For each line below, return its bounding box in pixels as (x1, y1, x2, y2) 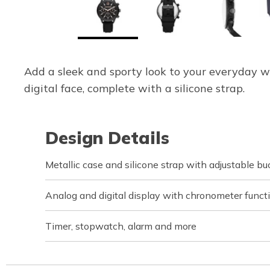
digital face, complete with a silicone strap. (24, 81, 245, 95)
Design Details (45, 127, 169, 148)
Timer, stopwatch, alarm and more (45, 220, 196, 232)
